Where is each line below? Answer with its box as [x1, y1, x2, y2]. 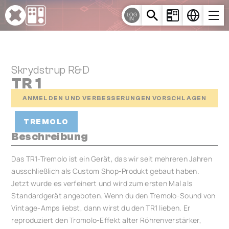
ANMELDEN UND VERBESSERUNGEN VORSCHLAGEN [22, 94, 207, 102]
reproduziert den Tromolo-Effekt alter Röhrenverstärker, [11, 215, 201, 225]
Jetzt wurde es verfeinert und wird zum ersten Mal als [11, 178, 193, 188]
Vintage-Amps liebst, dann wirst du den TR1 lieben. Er [11, 203, 191, 213]
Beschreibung [11, 130, 88, 143]
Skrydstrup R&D [11, 64, 90, 76]
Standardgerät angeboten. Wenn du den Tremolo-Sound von [11, 191, 216, 200]
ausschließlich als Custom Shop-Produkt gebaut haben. [11, 166, 199, 176]
